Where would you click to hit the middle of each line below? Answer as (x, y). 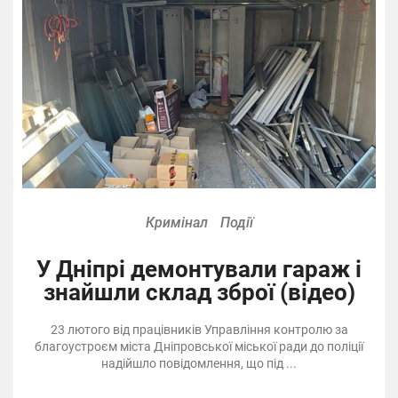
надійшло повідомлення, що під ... (199, 364)
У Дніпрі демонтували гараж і (199, 270)
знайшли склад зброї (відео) (199, 293)
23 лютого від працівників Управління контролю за (199, 330)
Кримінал (176, 223)
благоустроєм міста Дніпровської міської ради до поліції (199, 347)
